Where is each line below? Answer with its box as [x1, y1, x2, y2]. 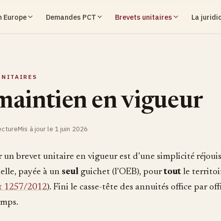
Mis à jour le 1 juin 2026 [18, 125, 88, 133]
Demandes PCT [45, 12, 96, 22]
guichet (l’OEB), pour [78, 167, 164, 177]
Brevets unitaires [115, 12, 172, 22]
